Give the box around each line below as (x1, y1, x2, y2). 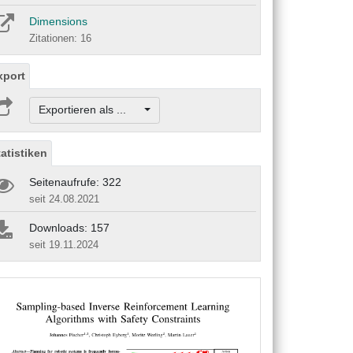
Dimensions (29, 15, 87, 28)
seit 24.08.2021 (29, 192, 99, 205)
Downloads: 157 (29, 221, 110, 234)
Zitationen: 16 (29, 32, 91, 45)
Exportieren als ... (38, 103, 142, 117)
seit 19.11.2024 (29, 238, 98, 251)
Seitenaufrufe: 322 (29, 175, 121, 188)
